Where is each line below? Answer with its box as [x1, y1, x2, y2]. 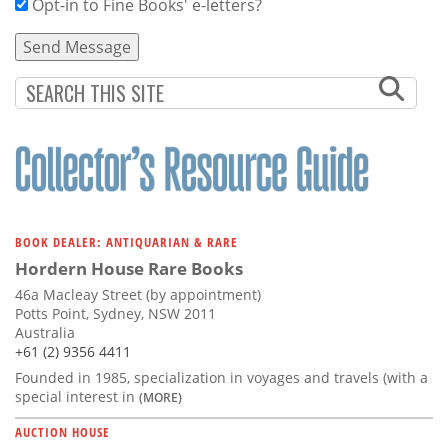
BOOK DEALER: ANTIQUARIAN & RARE [15, 232, 238, 251]
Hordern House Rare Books [15, 256, 243, 280]
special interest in [15, 386, 139, 406]
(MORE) [139, 388, 182, 405]
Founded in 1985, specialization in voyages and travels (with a [15, 367, 428, 387]
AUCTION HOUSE [15, 422, 110, 441]
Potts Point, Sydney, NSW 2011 [15, 303, 216, 323]
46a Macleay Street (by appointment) [15, 284, 261, 304]
